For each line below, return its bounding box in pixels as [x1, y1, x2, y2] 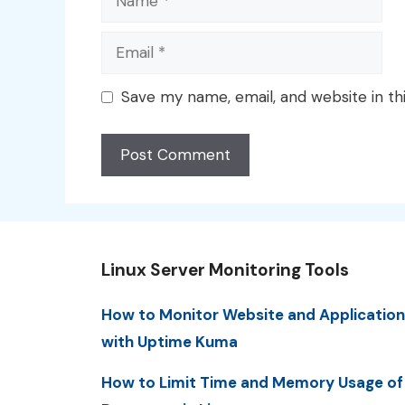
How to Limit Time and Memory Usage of [101, 372, 403, 392]
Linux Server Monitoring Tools [101, 258, 349, 281]
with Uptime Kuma [101, 331, 238, 352]
